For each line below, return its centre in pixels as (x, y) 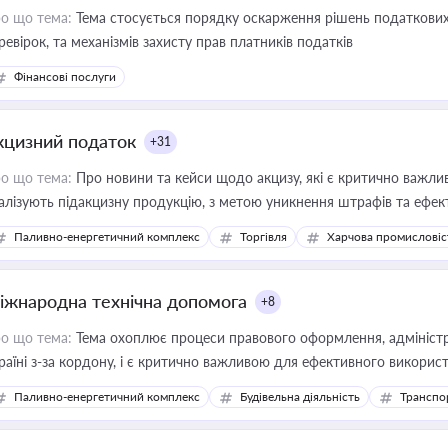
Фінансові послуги (65, 76)
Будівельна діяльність (300, 396)
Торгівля (263, 236)
